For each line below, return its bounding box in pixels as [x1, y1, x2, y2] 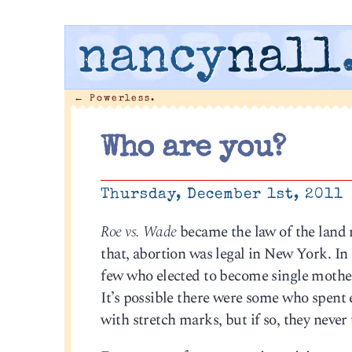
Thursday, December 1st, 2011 [101, 187, 344, 203]
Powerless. [84, 93, 156, 103]
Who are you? [101, 134, 286, 165]
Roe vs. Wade [101, 220, 177, 244]
